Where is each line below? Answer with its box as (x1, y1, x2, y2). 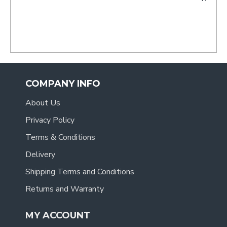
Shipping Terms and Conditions (25, 166, 134, 178)
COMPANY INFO (25, 78, 100, 90)
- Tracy (176, 5, 203, 17)
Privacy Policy (25, 115, 74, 126)
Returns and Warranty (25, 183, 104, 195)
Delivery (25, 149, 55, 161)
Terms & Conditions (25, 132, 95, 143)
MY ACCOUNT (25, 210, 90, 221)
